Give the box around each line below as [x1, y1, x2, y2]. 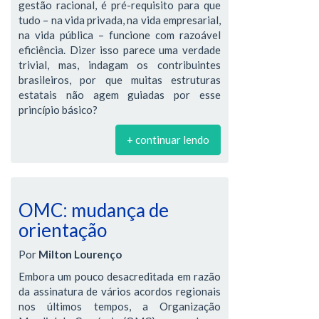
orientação [19, 218, 107, 241]
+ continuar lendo [127, 132, 209, 146]
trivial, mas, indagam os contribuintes [19, 58, 221, 71]
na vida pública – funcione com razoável [19, 28, 221, 41]
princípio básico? [19, 103, 98, 116]
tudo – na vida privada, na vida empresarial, [19, 13, 221, 26]
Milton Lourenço [38, 248, 122, 261]
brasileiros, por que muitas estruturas [19, 73, 221, 86]
